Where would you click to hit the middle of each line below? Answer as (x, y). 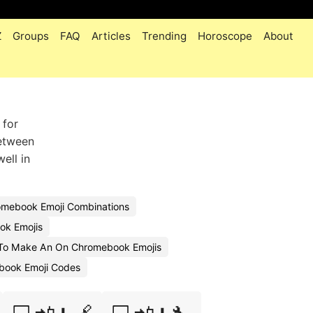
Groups (31, 36)
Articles (111, 36)
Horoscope (225, 36)
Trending (164, 36)
